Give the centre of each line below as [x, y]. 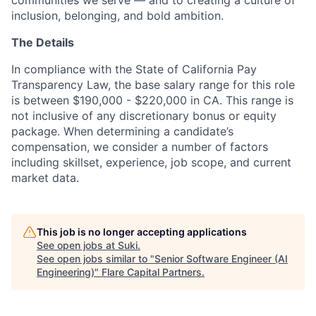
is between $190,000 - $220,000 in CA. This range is [152, 100]
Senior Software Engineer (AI [221, 258]
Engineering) [66, 272]
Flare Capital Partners [152, 272]
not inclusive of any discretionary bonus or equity [144, 115]
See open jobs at [77, 245]
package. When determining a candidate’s [122, 131]
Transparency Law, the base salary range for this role [153, 84]
